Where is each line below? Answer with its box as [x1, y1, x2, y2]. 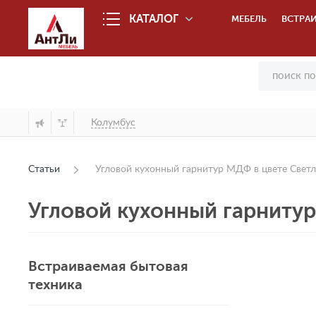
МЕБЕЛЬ [231, 13, 267, 24]
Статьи [28, 164, 60, 174]
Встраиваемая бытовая [28, 258, 188, 274]
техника [28, 276, 83, 293]
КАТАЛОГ [129, 12, 179, 25]
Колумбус [91, 117, 135, 128]
